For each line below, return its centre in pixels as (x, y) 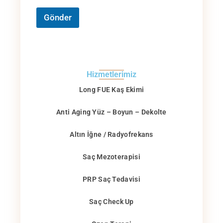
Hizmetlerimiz (111, 75)
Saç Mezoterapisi (111, 157)
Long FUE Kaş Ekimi (111, 90)
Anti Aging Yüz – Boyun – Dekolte (111, 112)
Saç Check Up (111, 202)
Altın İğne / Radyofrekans (111, 135)
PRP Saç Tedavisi (111, 179)
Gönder (58, 18)
